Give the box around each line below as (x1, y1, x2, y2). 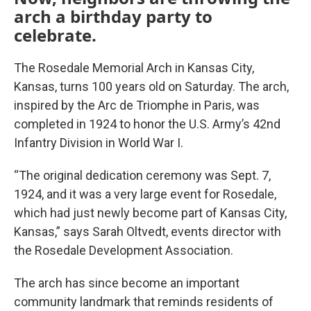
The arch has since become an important (14, 276, 239, 291)
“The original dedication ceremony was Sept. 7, (14, 168, 271, 183)
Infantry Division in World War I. (14, 135, 183, 151)
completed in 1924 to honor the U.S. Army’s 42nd (14, 117, 280, 132)
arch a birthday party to (14, 5, 212, 28)
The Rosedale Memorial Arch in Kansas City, (14, 60, 254, 76)
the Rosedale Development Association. (14, 243, 233, 258)
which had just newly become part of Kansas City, (14, 205, 287, 221)
